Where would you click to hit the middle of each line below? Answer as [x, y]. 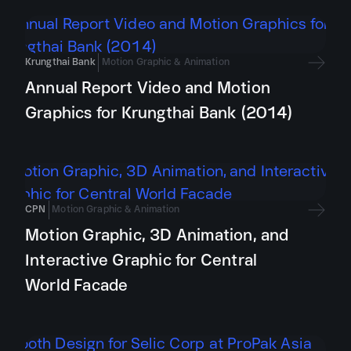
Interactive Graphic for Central [141, 260]
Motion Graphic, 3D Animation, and [157, 235]
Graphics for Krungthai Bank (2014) [159, 112]
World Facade [77, 285]
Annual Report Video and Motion [148, 87]
